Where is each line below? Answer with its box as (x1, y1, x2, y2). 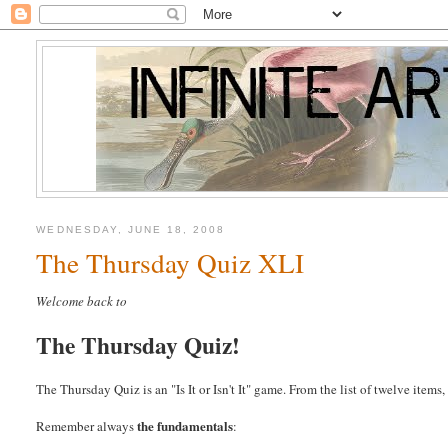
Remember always (36, 417, 138, 436)
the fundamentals (137, 416, 234, 436)
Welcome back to (36, 292, 128, 311)
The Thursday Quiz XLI (36, 244, 305, 282)
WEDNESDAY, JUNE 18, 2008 (36, 224, 226, 236)
